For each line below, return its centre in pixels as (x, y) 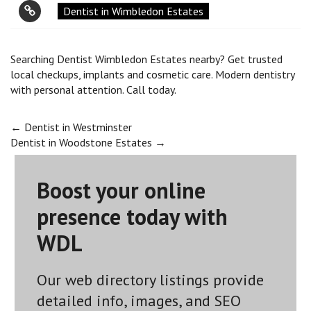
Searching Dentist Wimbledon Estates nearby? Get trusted (146, 59)
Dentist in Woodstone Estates (83, 143)
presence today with (133, 216)
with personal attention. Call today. (93, 90)
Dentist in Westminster (77, 127)
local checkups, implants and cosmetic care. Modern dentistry (152, 75)
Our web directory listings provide (151, 279)
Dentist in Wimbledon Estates (133, 11)
